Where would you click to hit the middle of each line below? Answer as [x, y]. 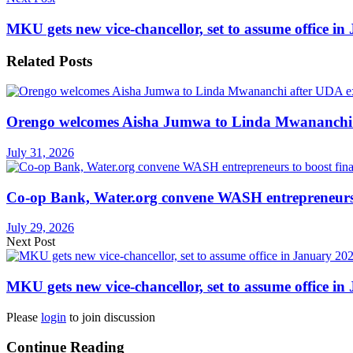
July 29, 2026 [40, 228]
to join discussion [111, 317]
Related [31, 61]
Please [24, 317]
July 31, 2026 [40, 152]
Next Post [31, 242]
